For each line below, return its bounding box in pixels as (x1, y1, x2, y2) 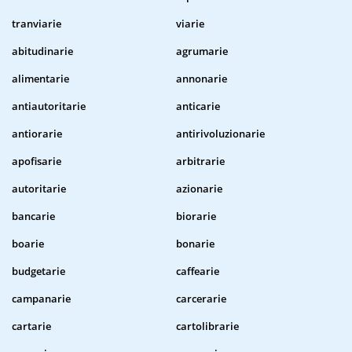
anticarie (176, 99, 220, 114)
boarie (12, 236, 44, 251)
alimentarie (12, 71, 69, 86)
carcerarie (176, 291, 226, 306)
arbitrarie (176, 154, 225, 169)
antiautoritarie (12, 99, 86, 114)
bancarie (12, 209, 55, 224)
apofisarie (12, 154, 61, 169)
